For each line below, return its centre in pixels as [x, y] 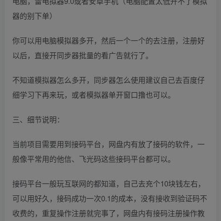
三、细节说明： [38, 119]
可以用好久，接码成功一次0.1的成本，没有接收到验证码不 [110, 198]
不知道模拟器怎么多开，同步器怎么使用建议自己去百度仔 [109, 80]
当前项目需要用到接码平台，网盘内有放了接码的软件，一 [109, 144]
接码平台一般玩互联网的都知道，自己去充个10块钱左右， [109, 183]
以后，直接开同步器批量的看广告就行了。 [83, 55]
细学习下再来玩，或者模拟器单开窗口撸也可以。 [94, 94]
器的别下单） [35, 16]
